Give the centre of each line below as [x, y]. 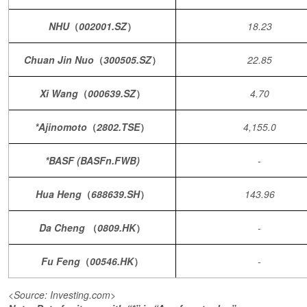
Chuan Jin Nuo [59, 60]
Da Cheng [63, 228]
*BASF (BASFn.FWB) [92, 160]
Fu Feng [61, 261]
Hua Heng [58, 194]
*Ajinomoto [61, 127]
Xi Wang [59, 93]
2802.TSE [118, 127]
